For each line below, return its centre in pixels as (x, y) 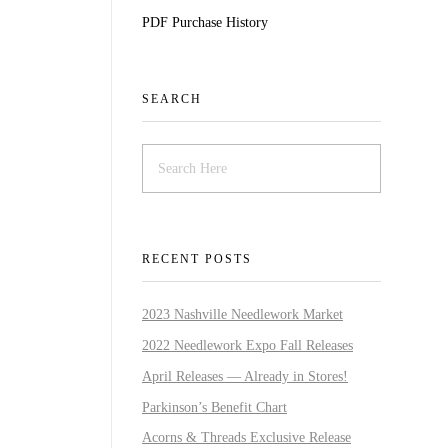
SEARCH (172, 99)
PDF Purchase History (205, 23)
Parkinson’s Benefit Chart (214, 407)
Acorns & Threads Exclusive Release (246, 438)
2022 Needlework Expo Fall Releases (247, 345)
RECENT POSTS (197, 258)
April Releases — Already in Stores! (245, 376)
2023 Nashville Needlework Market (242, 315)
